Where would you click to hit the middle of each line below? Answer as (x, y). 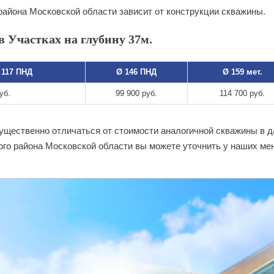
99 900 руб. (136, 93)
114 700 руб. (242, 93)
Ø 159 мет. (242, 72)
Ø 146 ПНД (136, 72)
